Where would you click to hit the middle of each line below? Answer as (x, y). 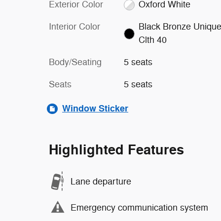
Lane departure (101, 181)
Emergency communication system (139, 207)
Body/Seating (75, 62)
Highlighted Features (116, 150)
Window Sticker (95, 109)
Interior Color (74, 27)
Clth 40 (153, 40)
